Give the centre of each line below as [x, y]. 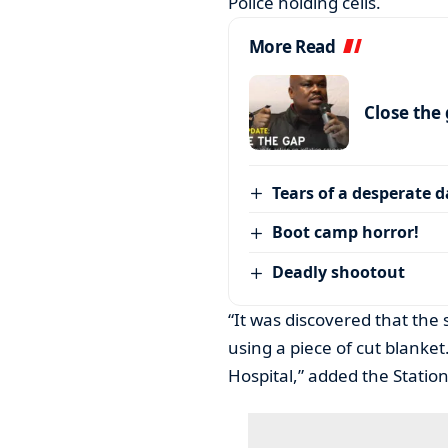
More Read [292, 46]
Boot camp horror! [346, 232]
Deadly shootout [339, 272]
